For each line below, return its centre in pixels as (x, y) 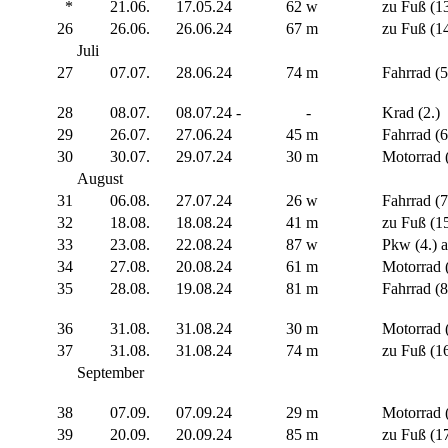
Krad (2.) (411, 113)
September (110, 373)
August (100, 179)
